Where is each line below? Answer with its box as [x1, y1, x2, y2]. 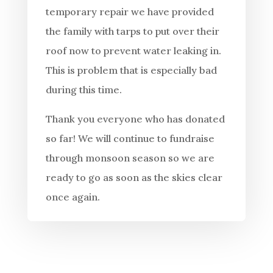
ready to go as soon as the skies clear [45, 171, 222, 184]
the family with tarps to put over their [45, 25, 219, 38]
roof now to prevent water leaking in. [45, 44, 221, 57]
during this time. [45, 83, 122, 96]
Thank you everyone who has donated [45, 113, 225, 126]
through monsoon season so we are [45, 152, 214, 165]
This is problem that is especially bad [45, 64, 217, 77]
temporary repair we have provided [45, 5, 214, 18]
